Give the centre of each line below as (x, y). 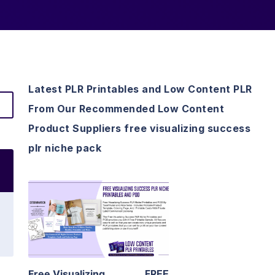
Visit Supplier (99, 237)
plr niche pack (65, 148)
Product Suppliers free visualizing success (139, 129)
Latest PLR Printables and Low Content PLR (140, 89)
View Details (99, 202)
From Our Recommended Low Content (126, 109)
